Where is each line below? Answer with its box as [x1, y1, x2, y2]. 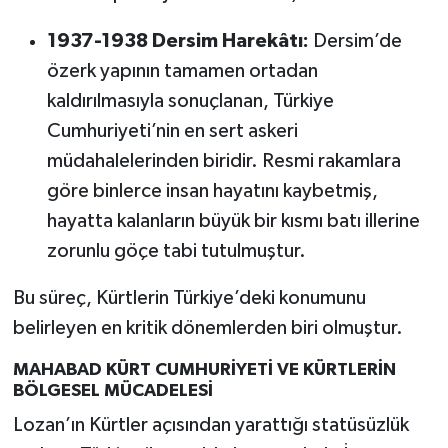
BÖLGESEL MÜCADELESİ [12, 381, 213, 400]
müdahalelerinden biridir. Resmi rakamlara [46, 150, 401, 171]
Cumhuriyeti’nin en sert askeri [46, 120, 298, 141]
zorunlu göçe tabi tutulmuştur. [46, 240, 306, 261]
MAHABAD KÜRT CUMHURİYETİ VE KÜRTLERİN [12, 360, 396, 379]
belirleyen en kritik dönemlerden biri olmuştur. [12, 317, 403, 338]
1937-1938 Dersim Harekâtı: [46, 30, 309, 51]
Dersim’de [308, 30, 402, 51]
